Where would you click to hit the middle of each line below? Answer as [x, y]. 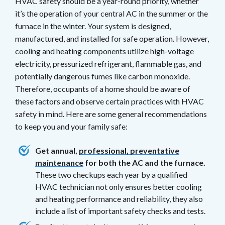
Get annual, [57, 150]
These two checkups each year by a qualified [111, 174]
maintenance [59, 162]
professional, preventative [129, 150]
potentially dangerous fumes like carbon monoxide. [102, 76]
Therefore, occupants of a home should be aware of [103, 88]
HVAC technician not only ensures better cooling [119, 186]
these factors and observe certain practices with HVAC [109, 101]
